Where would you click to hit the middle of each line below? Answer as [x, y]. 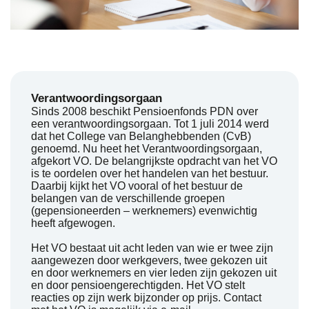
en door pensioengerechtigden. [109, 286]
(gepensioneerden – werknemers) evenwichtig [144, 211]
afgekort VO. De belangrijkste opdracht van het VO [154, 161]
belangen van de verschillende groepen [128, 199]
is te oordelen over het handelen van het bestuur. [150, 174]
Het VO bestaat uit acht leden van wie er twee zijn [152, 248]
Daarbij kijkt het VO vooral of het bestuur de [137, 186]
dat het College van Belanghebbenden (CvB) [141, 137]
